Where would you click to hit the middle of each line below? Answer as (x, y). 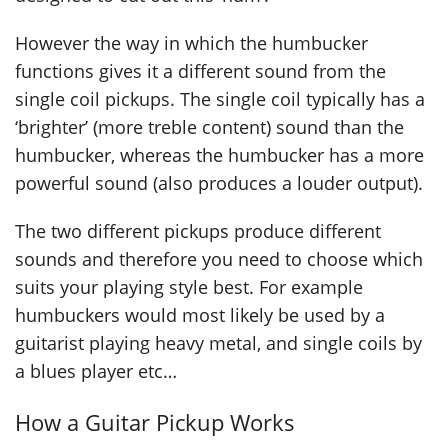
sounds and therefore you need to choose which (219, 259)
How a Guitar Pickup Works (155, 422)
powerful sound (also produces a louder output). (219, 183)
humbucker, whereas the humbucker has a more (219, 155)
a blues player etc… (96, 371)
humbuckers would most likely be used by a (200, 315)
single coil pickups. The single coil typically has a (220, 99)
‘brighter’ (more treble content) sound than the (209, 127)
